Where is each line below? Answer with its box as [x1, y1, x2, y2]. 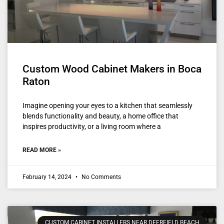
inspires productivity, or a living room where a [22, 122, 161, 130]
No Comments [80, 173, 121, 180]
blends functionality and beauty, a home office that [22, 111, 178, 120]
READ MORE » [22, 146, 61, 153]
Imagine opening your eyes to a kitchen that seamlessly [22, 101, 192, 109]
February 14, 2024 [22, 173, 73, 180]
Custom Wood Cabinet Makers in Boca [22, 62, 201, 75]
